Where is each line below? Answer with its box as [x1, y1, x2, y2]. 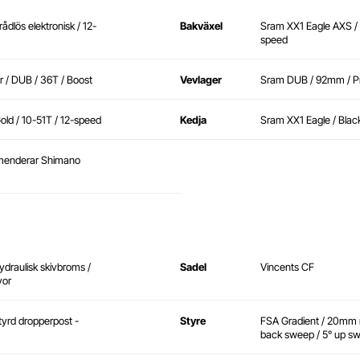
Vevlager [180, 73, 222, 87]
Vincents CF [260, 260, 314, 274]
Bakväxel [180, 19, 223, 33]
